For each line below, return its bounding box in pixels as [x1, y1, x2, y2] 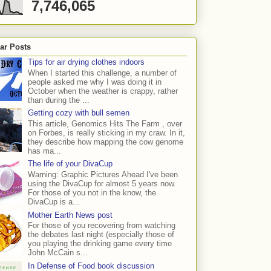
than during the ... [28, 95, 90, 105]
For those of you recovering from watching [28, 221, 176, 230]
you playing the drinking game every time [28, 239, 172, 249]
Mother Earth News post [28, 210, 113, 220]
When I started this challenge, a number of [28, 68, 177, 77]
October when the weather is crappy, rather [28, 86, 178, 96]
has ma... [28, 146, 62, 155]
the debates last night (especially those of [28, 230, 175, 240]
